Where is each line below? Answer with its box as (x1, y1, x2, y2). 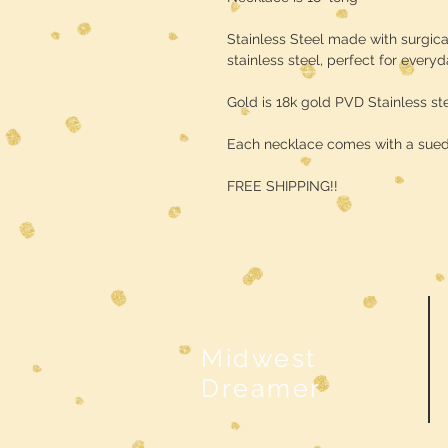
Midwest (201, 343, 317, 373)
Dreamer (201, 373, 322, 403)
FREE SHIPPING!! (227, 178, 338, 194)
